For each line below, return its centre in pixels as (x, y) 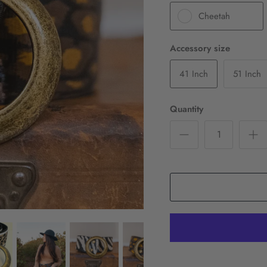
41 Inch (194, 74)
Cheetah (215, 16)
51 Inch (247, 74)
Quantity (187, 109)
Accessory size (200, 48)
